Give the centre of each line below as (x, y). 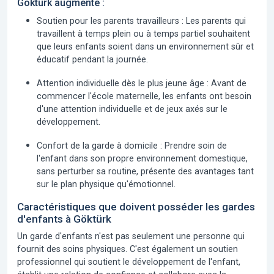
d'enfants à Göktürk (64, 219)
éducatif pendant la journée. (92, 59)
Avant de (228, 83)
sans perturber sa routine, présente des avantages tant (145, 171)
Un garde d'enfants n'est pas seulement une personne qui (131, 236)
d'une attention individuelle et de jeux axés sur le (132, 109)
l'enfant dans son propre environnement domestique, (142, 158)
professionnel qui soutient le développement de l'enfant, (129, 262)
